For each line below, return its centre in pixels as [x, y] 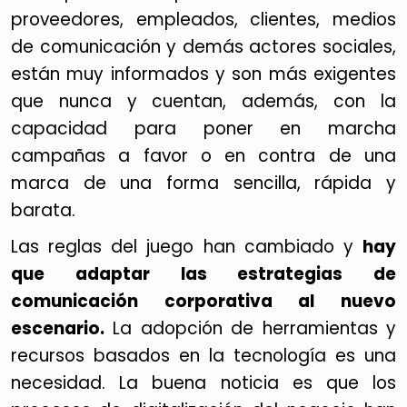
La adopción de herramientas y [250, 328]
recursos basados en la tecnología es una [203, 356]
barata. [43, 210]
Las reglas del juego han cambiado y [187, 247]
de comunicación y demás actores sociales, [203, 47]
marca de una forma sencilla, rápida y [203, 183]
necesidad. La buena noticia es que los [203, 383]
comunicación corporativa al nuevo [203, 301]
